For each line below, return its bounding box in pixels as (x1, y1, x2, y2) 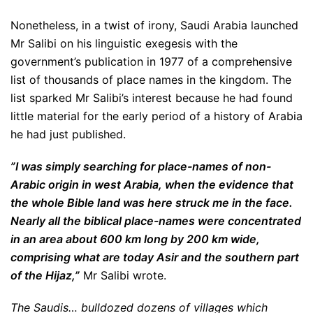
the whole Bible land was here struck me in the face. (10, 196, 293, 210)
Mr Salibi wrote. (80, 268, 166, 282)
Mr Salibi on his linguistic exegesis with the (10, 36, 238, 50)
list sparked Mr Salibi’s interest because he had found (10, 91, 293, 105)
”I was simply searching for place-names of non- (10, 159, 271, 173)
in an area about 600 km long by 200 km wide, (10, 232, 260, 246)
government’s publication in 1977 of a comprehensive (10, 54, 292, 68)
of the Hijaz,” (10, 268, 80, 282)
